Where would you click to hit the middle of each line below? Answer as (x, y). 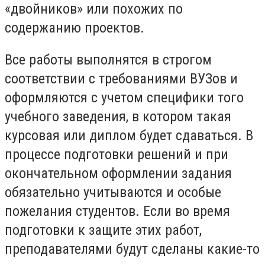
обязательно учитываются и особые (113, 192)
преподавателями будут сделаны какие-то (132, 249)
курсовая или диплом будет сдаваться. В (129, 135)
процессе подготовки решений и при (117, 154)
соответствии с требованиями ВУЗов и (121, 78)
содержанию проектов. (75, 28)
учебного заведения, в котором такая (118, 116)
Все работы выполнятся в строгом (108, 59)
